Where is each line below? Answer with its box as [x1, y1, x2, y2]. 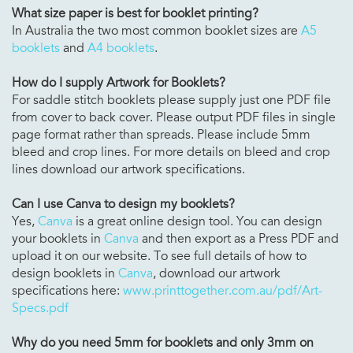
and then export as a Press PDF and [139, 230, 339, 247]
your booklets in [12, 230, 104, 247]
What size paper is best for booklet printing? [12, 5, 258, 21]
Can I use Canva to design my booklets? [12, 195, 235, 212]
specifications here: [12, 282, 123, 299]
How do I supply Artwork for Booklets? [12, 74, 225, 91]
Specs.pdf [12, 299, 69, 316]
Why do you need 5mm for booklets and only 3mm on [12, 334, 314, 351]
